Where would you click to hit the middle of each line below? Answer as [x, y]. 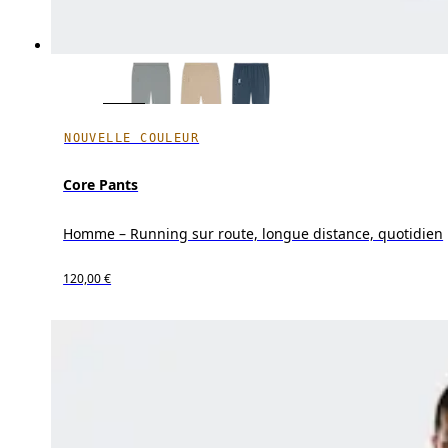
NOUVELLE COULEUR [132, 138]
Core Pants [101, 185]
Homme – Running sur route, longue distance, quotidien [253, 234]
